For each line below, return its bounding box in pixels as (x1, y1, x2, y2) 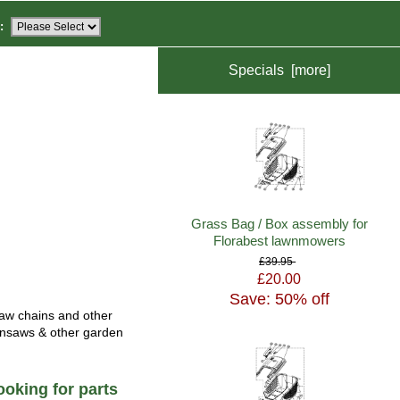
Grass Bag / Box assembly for (190, 215, 368, 231)
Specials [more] (228, 62, 330, 79)
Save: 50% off (229, 290, 329, 309)
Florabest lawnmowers (212, 232, 346, 248)
